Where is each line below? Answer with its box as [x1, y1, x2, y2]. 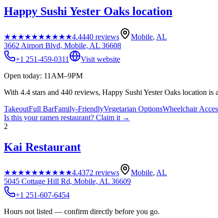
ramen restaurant [40, 113, 91, 122]
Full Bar [29, 104, 54, 113]
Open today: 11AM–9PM [4, 71, 83, 80]
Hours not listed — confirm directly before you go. [4, 207, 160, 216]
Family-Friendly [54, 104, 104, 113]
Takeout [4, 104, 29, 113]
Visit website [81, 54, 120, 63]
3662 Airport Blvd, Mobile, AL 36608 [4, 41, 121, 50]
